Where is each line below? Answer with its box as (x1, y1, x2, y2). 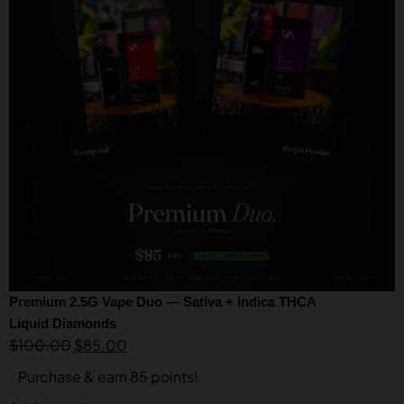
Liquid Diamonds (9, 316, 116, 331)
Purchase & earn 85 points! (18, 367, 198, 386)
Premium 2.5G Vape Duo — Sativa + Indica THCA (9, 294, 316, 309)
